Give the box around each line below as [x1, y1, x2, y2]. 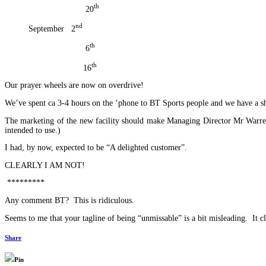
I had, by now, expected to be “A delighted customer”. [5, 143, 187, 153]
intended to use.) [5, 125, 61, 135]
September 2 [5, 24, 75, 33]
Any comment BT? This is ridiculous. [5, 195, 134, 205]
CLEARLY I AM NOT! [5, 160, 85, 170]
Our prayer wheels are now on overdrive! [5, 81, 144, 90]
